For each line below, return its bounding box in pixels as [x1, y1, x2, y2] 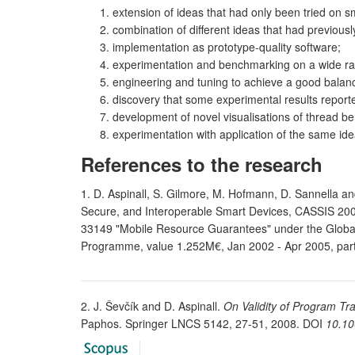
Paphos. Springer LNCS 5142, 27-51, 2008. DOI [81, 315, 326, 331]
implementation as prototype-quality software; [113, 39, 341, 55]
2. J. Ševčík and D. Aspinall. [81, 298, 223, 314]
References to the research [81, 151, 323, 177]
